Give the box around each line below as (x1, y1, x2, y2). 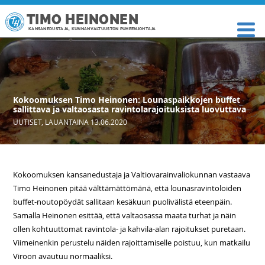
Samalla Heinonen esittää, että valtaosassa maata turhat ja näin (13, 210, 237, 221)
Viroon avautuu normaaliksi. (13, 251, 113, 261)
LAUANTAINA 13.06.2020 (45, 117, 128, 127)
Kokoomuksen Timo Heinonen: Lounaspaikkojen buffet (13, 94, 241, 105)
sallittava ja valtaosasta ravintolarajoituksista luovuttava (13, 104, 247, 115)
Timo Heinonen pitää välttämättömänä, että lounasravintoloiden (13, 183, 242, 193)
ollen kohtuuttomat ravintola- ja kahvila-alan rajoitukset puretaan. (13, 224, 246, 234)
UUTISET (13, 117, 42, 127)
